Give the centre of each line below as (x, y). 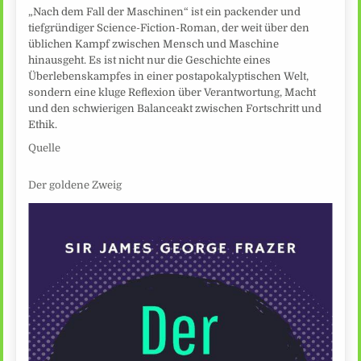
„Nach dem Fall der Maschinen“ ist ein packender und (165, 11)
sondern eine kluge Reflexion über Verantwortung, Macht (172, 92)
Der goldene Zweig (75, 185)
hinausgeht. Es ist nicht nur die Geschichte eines (150, 60)
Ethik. (43, 124)
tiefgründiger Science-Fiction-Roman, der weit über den (169, 27)
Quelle (45, 147)
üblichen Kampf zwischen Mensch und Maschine (154, 44)
